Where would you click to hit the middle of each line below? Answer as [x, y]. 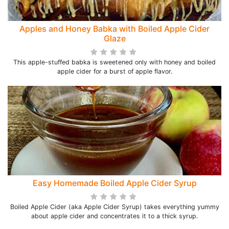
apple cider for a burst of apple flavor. [114, 71]
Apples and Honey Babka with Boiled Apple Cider [114, 29]
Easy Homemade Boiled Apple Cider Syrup [114, 183]
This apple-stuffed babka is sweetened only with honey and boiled [114, 62]
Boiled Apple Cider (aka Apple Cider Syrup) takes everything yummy [114, 207]
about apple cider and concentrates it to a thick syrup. [114, 216]
